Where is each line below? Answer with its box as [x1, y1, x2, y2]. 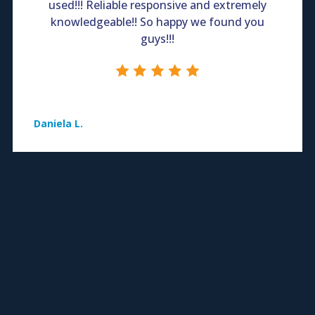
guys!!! [141, 30, 174, 46]
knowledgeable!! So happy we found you [51, 13, 264, 30]
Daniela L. [34, 116, 83, 130]
